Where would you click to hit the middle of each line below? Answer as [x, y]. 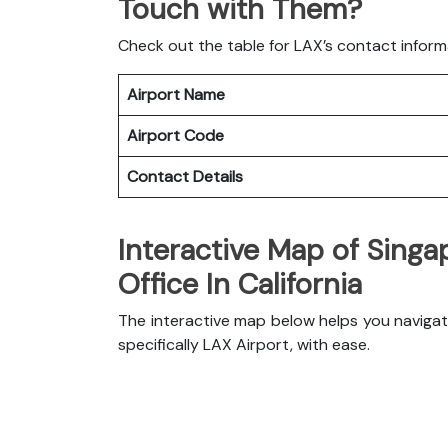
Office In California [240, 283]
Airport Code [177, 135]
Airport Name [178, 94]
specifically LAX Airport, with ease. [246, 344]
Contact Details [187, 176]
